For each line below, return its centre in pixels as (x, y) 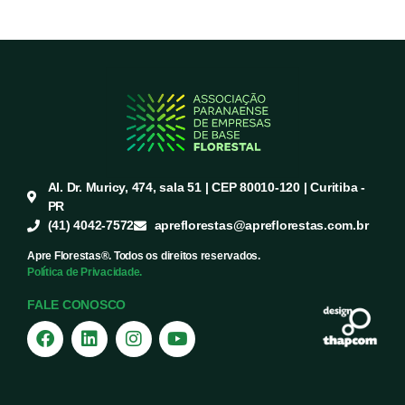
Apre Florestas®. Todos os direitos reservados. (144, 256)
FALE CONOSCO (77, 305)
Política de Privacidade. (85, 273)
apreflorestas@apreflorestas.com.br (261, 226)
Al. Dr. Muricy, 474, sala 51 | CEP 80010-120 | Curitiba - (206, 188)
